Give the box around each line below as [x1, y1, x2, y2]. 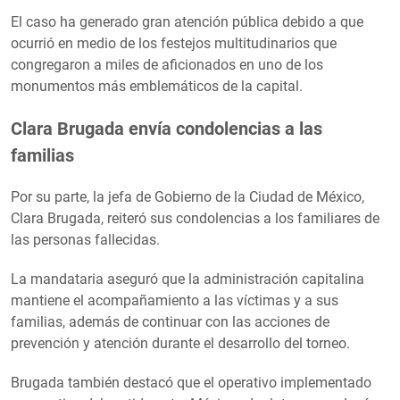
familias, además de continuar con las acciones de [11, 312, 329, 330]
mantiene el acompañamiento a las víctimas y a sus [11, 291, 338, 309]
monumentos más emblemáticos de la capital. [11, 77, 303, 95]
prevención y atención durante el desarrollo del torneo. [11, 334, 350, 352]
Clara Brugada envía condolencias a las [11, 117, 322, 139]
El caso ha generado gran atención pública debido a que [11, 12, 363, 30]
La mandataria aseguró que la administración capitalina [11, 270, 364, 287]
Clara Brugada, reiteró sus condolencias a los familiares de [11, 209, 379, 227]
